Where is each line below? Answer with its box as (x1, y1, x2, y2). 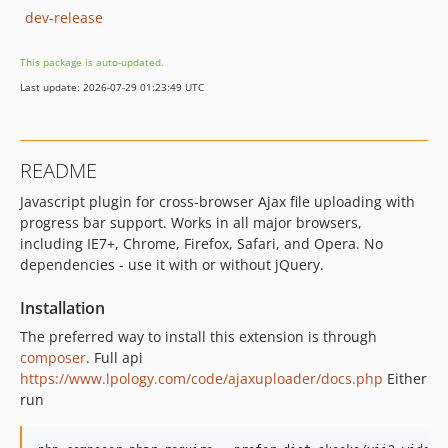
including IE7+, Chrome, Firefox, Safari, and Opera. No (20, 234, 383, 253)
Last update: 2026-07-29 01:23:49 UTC (20, 80, 204, 94)
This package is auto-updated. (20, 55, 164, 69)
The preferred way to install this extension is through (20, 327, 377, 346)
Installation (20, 297, 105, 319)
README (20, 157, 97, 184)
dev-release (25, 7, 103, 27)
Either (383, 369, 427, 388)
